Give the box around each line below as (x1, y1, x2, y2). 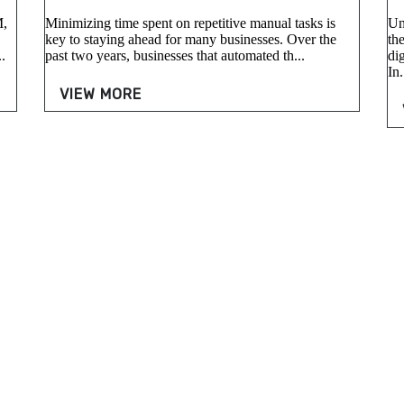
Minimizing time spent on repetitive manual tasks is (45, 15, 335, 32)
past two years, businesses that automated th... (45, 48, 305, 64)
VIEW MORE (60, 86, 142, 104)
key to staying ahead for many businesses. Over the (45, 32, 336, 48)
